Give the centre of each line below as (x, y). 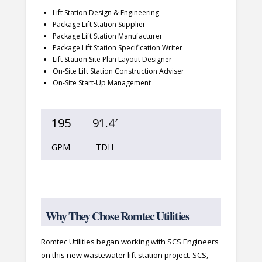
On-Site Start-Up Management (101, 83)
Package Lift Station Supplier (99, 25)
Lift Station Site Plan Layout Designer (112, 60)
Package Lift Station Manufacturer (107, 36)
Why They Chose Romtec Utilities (117, 216)
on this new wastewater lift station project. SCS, (124, 255)
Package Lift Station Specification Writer (117, 48)
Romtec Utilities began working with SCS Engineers (130, 242)
